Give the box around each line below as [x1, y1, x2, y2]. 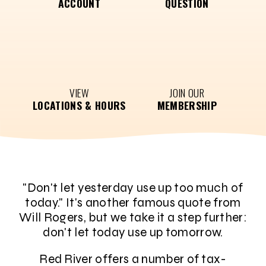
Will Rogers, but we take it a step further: [19, 210, 247, 226]
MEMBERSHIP [157, 97, 217, 113]
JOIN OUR [169, 85, 204, 101]
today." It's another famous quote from [25, 195, 241, 211]
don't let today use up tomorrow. [43, 225, 223, 240]
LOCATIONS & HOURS [33, 97, 126, 113]
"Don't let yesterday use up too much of [23, 180, 243, 196]
